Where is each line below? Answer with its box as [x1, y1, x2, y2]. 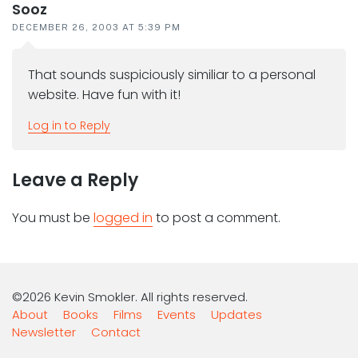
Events [157, 305, 196, 323]
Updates [211, 305, 262, 323]
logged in [93, 208, 153, 227]
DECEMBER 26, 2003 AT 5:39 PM [12, 22, 181, 32]
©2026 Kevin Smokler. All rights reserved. [12, 288, 248, 305]
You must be [12, 208, 93, 227]
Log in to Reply [28, 117, 110, 133]
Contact [91, 323, 141, 340]
